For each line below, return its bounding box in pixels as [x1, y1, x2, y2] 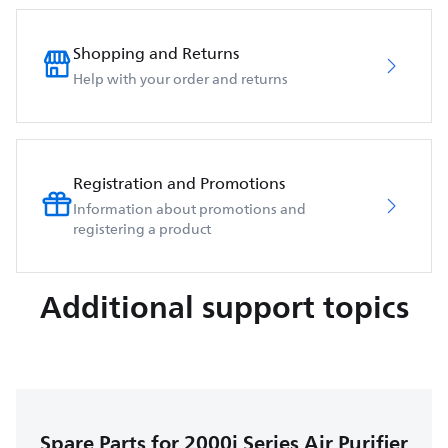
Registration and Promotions [73, 170, 285, 197]
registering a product [73, 217, 211, 241]
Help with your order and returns [73, 67, 288, 91]
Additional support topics [39, 280, 409, 333]
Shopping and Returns [73, 40, 239, 67]
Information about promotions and [73, 197, 306, 221]
